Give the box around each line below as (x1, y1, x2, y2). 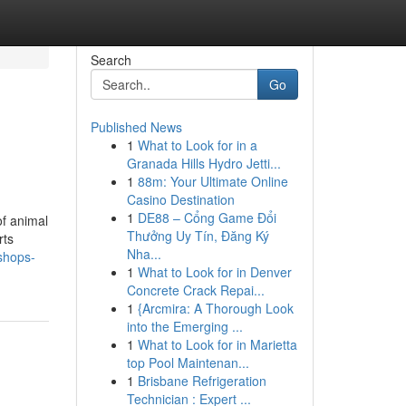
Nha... (126, 245, 161, 263)
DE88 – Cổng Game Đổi (137, 208, 276, 227)
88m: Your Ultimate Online (137, 172, 288, 190)
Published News (90, 118, 182, 136)
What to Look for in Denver (137, 263, 292, 281)
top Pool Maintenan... (126, 353, 249, 372)
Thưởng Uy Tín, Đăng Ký (126, 227, 269, 245)
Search (90, 51, 131, 69)
